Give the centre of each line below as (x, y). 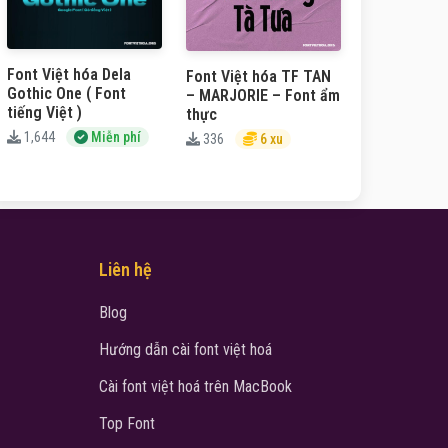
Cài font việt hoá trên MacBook (195, 387)
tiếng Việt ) (44, 112)
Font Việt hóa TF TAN (258, 77)
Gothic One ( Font (66, 93)
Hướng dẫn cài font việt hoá (185, 350)
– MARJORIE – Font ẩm (263, 96)
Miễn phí (114, 136)
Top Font (126, 424)
